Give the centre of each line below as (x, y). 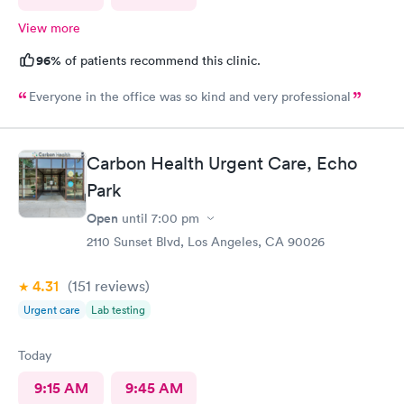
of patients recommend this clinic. (161, 60)
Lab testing (118, 310)
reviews (118, 286)
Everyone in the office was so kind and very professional (190, 96)
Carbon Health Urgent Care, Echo (222, 163)
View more (49, 28)
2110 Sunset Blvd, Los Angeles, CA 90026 (206, 242)
